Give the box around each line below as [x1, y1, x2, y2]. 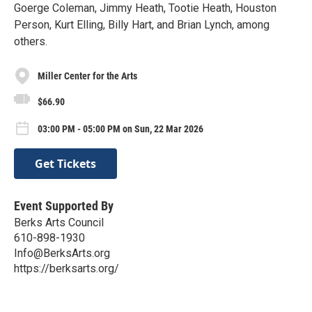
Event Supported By [14, 198, 114, 214]
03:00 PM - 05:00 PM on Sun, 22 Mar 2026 [38, 123, 203, 135]
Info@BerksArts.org [14, 247, 110, 260]
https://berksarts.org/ [14, 262, 119, 276]
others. [14, 35, 47, 49]
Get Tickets [35, 156, 96, 172]
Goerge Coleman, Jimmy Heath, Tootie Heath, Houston [14, 1, 276, 15]
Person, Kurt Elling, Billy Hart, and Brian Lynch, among [14, 18, 270, 32]
